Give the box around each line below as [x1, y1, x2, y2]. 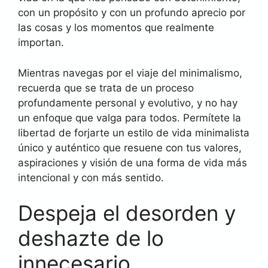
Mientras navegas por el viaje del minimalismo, [18, 66, 242, 79]
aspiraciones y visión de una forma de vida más [18, 156, 247, 169]
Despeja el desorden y [18, 200, 236, 226]
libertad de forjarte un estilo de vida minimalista [18, 126, 249, 139]
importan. [18, 36, 64, 48]
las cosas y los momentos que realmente [18, 22, 214, 33]
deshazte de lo [18, 226, 164, 251]
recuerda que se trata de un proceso [18, 81, 194, 94]
